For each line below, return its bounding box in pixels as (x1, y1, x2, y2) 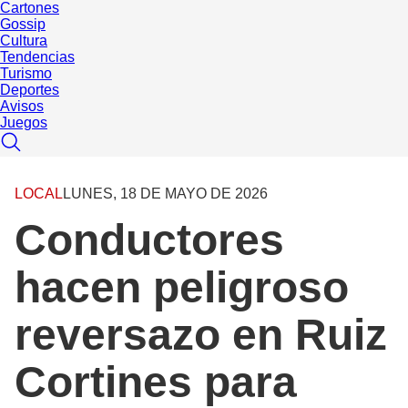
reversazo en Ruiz (15, 311, 387, 360)
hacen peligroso (15, 263, 349, 312)
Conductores (15, 216, 284, 265)
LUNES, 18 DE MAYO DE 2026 (63, 186, 268, 202)
